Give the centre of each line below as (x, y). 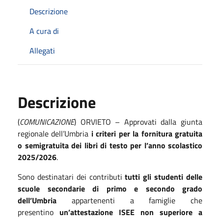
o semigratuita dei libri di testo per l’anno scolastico (110, 145)
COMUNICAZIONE (47, 122)
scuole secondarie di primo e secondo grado (110, 188)
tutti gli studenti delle (164, 177)
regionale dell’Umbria (55, 133)
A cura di (44, 31)
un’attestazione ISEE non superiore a (131, 212)
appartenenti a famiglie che (129, 200)
